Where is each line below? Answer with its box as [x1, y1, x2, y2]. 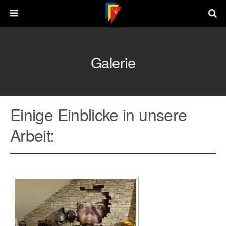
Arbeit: [10, 123, 54, 146]
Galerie [91, 51, 135, 72]
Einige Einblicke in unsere [10, 102, 187, 126]
